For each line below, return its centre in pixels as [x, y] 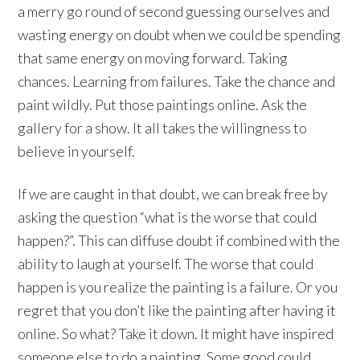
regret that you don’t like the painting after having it [177, 310]
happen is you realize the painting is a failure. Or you [178, 287]
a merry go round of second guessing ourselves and [174, 11]
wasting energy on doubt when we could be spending [180, 35]
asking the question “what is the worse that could [168, 217]
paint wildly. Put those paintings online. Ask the [163, 104]
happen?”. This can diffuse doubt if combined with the [179, 240]
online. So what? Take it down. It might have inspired [176, 333]
